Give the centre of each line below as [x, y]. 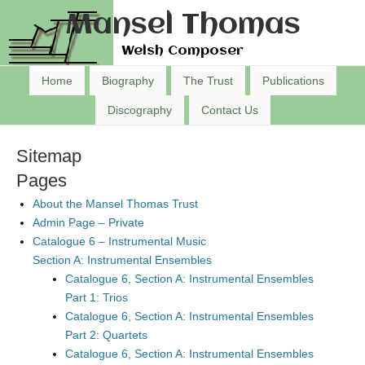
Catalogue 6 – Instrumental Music [119, 241]
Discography [139, 110]
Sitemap [49, 156]
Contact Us [229, 110]
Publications [293, 81]
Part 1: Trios [97, 297]
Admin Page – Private [88, 222]
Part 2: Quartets [106, 335]
